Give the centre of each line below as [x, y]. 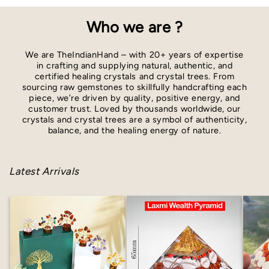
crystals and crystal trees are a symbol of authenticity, [134, 119]
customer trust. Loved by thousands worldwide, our [134, 108]
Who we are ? [134, 27]
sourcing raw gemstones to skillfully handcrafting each [134, 87]
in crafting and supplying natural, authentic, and [134, 65]
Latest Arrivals [44, 171]
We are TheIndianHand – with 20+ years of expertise [134, 54]
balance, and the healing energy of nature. [134, 130]
